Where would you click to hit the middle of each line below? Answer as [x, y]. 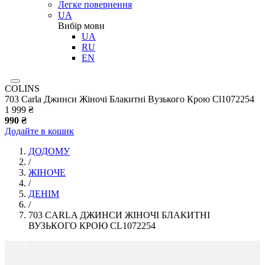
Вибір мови [81, 26]
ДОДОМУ [49, 151]
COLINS [22, 88]
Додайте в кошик [39, 131]
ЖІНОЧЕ [47, 172]
